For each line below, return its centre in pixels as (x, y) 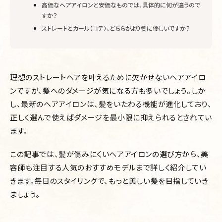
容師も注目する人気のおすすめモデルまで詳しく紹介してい (108, 167)
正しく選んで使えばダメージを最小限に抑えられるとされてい (111, 117)
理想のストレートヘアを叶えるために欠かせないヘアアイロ (108, 77)
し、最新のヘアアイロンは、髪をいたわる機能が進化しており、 (111, 104)
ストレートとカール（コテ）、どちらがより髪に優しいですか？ (116, 28)
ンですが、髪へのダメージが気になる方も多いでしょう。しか (108, 90)
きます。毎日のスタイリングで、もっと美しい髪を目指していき (109, 181)
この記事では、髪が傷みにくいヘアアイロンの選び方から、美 (109, 154)
